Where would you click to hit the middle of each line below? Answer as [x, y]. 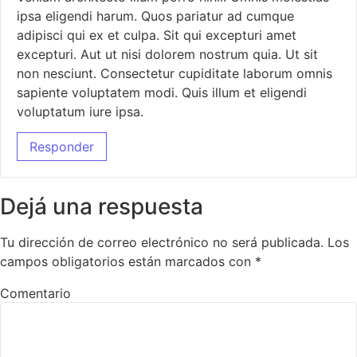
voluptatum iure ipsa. [80, 111]
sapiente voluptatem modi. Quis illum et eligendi [162, 92]
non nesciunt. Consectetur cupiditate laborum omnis [175, 73]
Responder [62, 147]
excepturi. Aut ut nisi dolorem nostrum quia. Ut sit [167, 54]
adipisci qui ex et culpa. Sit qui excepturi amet [157, 35]
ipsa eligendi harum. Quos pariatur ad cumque [155, 16]
